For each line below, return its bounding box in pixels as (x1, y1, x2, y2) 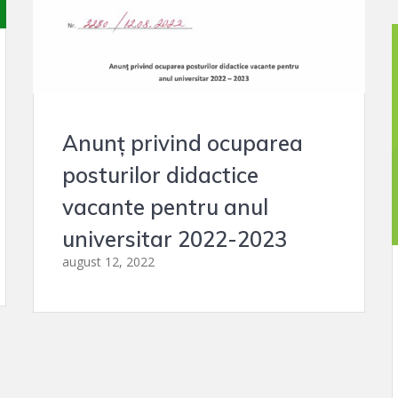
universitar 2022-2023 (62, 225, 288, 252)
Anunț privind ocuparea (62, 129, 304, 156)
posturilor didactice (62, 161, 259, 188)
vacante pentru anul (62, 193, 269, 220)
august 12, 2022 (62, 252, 155, 270)
